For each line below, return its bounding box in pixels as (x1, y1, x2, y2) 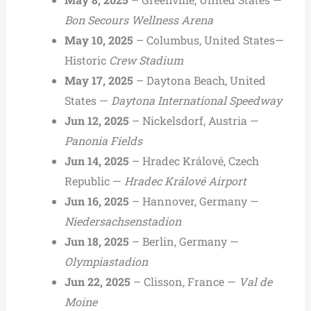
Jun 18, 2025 (64, 233, 129, 249)
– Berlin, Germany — (128, 233, 239, 249)
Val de (238, 274, 272, 289)
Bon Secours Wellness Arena (64, 12, 213, 27)
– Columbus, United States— (133, 32, 284, 47)
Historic (64, 52, 106, 67)
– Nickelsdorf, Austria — (128, 112, 259, 128)
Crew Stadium (106, 52, 183, 67)
